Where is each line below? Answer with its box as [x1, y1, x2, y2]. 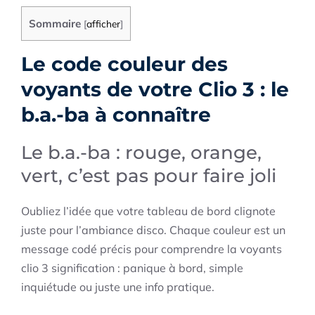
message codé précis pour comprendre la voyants [21, 242, 282, 257]
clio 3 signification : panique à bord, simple [21, 261, 243, 276]
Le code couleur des [21, 52, 228, 77]
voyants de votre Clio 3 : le [21, 77, 289, 102]
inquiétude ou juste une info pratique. [21, 280, 214, 295]
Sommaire [29, 17, 81, 30]
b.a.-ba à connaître [21, 103, 211, 127]
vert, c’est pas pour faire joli [21, 165, 276, 188]
